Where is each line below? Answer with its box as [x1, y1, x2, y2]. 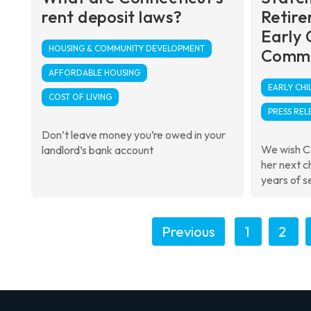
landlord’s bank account [41, 142, 153, 157]
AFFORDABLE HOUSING [48, 67, 140, 78]
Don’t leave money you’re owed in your [41, 127, 226, 142]
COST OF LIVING [48, 91, 112, 102]
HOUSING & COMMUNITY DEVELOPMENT [48, 42, 205, 53]
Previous [162, 222, 215, 240]
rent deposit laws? [41, 6, 183, 27]
